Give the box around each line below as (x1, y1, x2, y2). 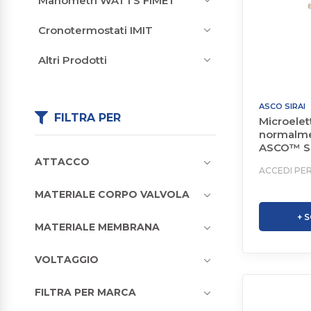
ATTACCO (35, 155, 90, 168)
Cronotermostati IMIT (38, 24, 153, 37)
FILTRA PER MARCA (35, 285, 136, 299)
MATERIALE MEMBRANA (35, 220, 160, 233)
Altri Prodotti (38, 53, 107, 67)
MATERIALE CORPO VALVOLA (35, 187, 190, 201)
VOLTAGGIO (35, 253, 99, 266)
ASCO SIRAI (258, 101, 305, 111)
